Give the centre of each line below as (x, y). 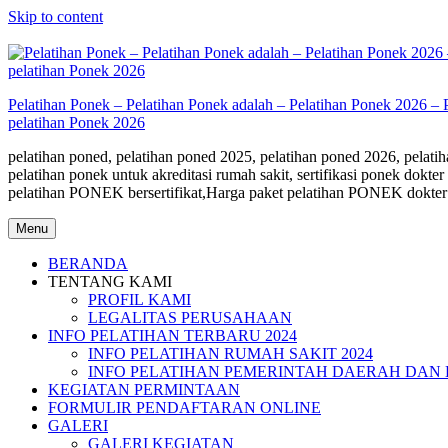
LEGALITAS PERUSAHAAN (190, 317)
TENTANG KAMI (110, 281)
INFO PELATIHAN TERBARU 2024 (172, 335)
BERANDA (88, 263)
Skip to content (55, 16)
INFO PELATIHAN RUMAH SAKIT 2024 (230, 353)
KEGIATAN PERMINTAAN (144, 389)
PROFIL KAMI (139, 299)
